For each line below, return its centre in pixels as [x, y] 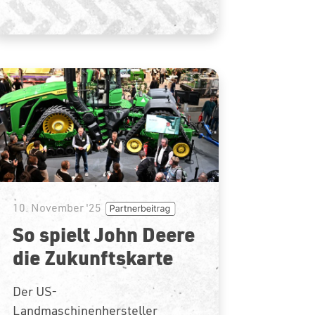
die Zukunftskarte [92, 257]
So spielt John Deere [103, 234]
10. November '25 [57, 207]
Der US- [35, 291]
